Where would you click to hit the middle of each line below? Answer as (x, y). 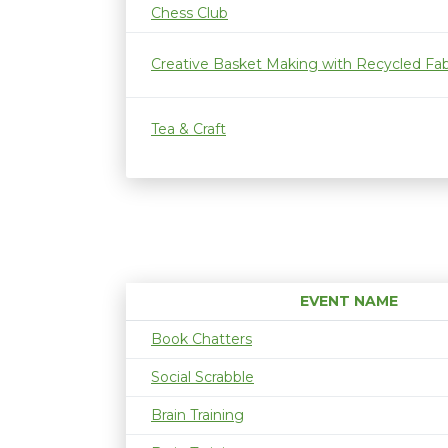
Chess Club (189, 13)
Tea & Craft (188, 129)
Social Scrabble (202, 377)
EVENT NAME (348, 301)
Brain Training (197, 415)
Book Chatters (201, 339)
